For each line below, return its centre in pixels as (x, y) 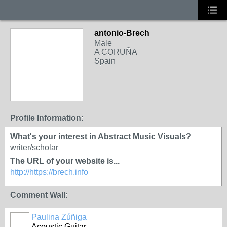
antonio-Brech (122, 33)
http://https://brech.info (49, 172)
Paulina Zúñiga (59, 217)
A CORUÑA (116, 52)
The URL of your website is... (65, 161)
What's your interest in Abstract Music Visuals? (101, 137)
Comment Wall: (39, 195)
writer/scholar (34, 148)
